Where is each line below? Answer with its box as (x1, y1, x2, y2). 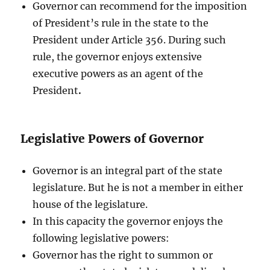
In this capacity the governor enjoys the (33, 215, 224, 227)
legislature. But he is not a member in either (33, 181, 243, 193)
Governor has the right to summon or (33, 248, 213, 261)
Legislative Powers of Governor (20, 131, 204, 146)
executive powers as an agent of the (33, 67, 204, 80)
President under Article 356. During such (33, 33, 227, 46)
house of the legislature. (33, 198, 148, 210)
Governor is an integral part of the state (33, 164, 223, 177)
